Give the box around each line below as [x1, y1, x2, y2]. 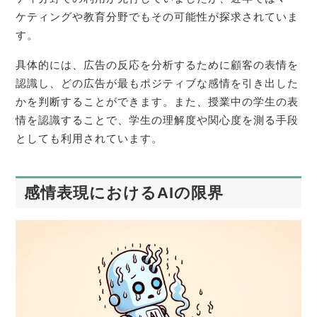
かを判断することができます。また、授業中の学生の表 [16, 96, 299, 108]
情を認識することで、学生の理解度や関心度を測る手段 [16, 114, 299, 127]
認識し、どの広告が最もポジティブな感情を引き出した [16, 77, 299, 90]
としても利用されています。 [16, 132, 163, 145]
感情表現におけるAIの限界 [23, 183, 224, 202]
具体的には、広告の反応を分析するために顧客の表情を [16, 59, 299, 71]
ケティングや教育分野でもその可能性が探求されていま [16, 10, 299, 23]
